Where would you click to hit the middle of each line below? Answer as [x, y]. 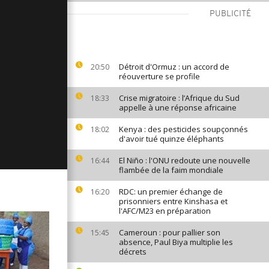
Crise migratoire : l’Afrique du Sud [179, 98]
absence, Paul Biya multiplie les [176, 242]
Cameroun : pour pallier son [170, 232]
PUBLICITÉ [230, 14]
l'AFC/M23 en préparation [165, 211]
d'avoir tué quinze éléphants [171, 139]
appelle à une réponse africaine [178, 107]
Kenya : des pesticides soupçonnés [183, 129]
